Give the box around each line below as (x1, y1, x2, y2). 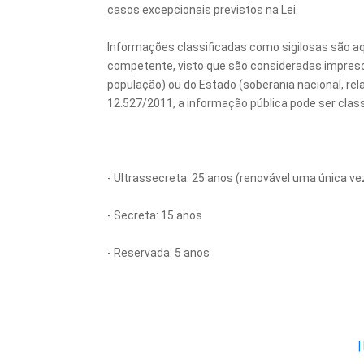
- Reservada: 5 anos (107, 246, 210, 259)
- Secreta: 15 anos (107, 209, 202, 222)
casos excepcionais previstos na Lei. (107, 3, 298, 16)
